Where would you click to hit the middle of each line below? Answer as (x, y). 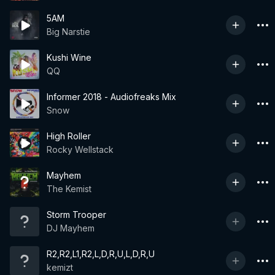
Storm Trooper (76, 215)
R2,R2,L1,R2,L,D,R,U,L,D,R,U (101, 254)
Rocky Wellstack (80, 149)
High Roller (69, 136)
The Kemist (69, 189)
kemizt (60, 267)
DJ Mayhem (71, 228)
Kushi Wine (69, 57)
